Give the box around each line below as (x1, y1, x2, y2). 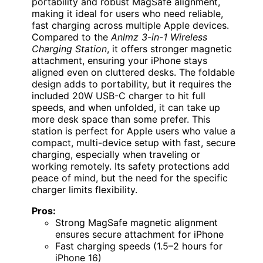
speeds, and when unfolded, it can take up (32, 102, 220, 114)
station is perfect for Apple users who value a (32, 125, 235, 137)
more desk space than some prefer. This (32, 113, 210, 126)
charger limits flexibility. (32, 184, 137, 196)
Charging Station (32, 43, 107, 55)
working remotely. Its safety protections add (32, 160, 230, 173)
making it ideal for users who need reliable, (32, 8, 223, 20)
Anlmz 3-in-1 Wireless (111, 31, 207, 43)
